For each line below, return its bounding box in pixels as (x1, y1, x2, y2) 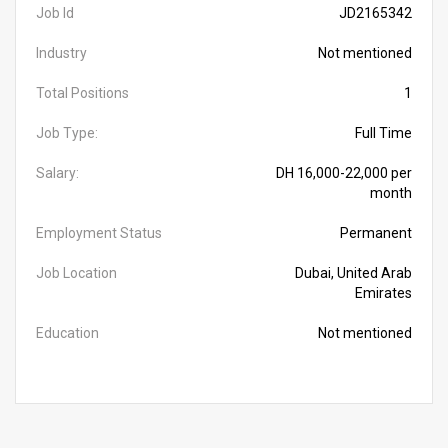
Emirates (355, 285, 412, 301)
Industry (36, 45, 87, 61)
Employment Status (36, 225, 162, 241)
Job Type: (36, 125, 98, 141)
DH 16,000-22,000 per (276, 165, 412, 181)
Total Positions (36, 85, 129, 101)
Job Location (36, 265, 117, 281)
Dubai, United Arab (295, 265, 412, 281)
